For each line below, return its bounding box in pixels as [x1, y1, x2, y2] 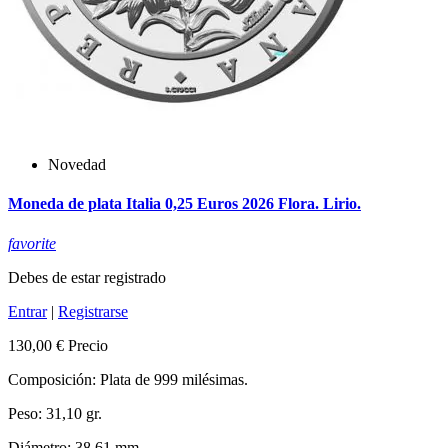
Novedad [48, 156, 106, 173]
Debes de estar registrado [8, 268, 166, 286]
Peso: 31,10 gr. [8, 404, 102, 422]
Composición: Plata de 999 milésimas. [8, 370, 248, 388]
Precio [68, 336, 108, 354]
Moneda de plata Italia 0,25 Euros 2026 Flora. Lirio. [8, 195, 361, 213]
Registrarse [58, 302, 128, 320]
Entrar [8, 302, 47, 320]
